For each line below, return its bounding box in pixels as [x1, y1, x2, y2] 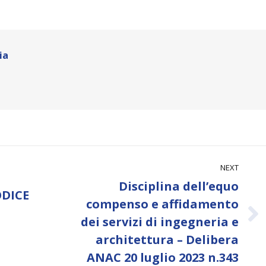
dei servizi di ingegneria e [80, 214, 239, 230]
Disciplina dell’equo [118, 178, 239, 194]
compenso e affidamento [85, 196, 239, 212]
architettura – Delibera [95, 232, 239, 248]
